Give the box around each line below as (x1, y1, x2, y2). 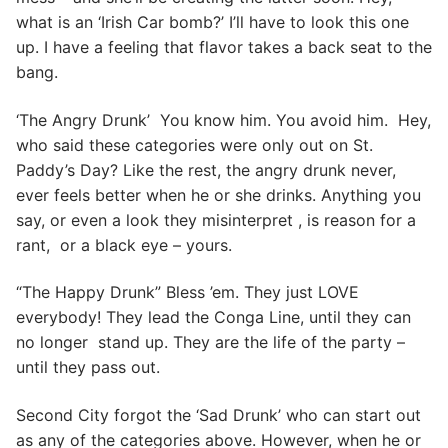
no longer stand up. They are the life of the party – (16, 332, 405, 353)
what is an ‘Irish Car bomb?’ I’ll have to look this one (16, 12, 409, 33)
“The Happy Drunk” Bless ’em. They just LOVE (16, 282, 359, 303)
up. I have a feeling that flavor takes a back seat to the (16, 37, 432, 58)
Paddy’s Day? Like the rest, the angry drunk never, (16, 159, 396, 180)
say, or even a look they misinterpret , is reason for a (16, 209, 416, 230)
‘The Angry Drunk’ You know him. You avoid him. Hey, (16, 109, 431, 130)
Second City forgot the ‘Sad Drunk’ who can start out (16, 404, 421, 425)
